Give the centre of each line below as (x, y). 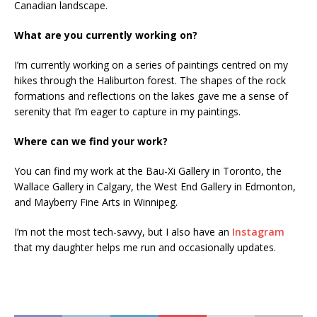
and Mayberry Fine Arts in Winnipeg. (96, 202)
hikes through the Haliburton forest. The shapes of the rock (150, 80)
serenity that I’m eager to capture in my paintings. (127, 111)
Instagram (258, 231)
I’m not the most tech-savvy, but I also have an (123, 231)
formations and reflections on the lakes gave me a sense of (151, 96)
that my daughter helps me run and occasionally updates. (145, 247)
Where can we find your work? (91, 141)
